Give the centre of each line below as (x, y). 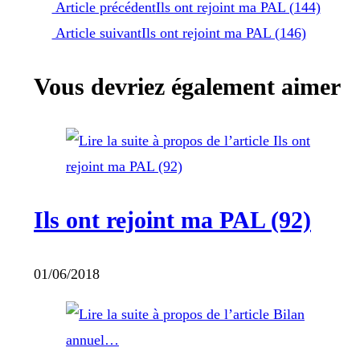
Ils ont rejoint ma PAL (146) (223, 33)
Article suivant (96, 33)
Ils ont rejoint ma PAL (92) (172, 220)
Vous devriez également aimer (187, 87)
